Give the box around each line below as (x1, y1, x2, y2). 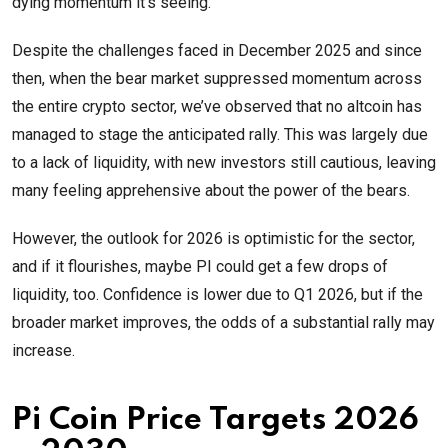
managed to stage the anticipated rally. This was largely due (12, 125, 428, 145)
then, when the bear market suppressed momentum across (12, 69, 422, 89)
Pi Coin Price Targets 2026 (12, 405, 419, 437)
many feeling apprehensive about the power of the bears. (12, 181, 410, 201)
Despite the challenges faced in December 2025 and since (12, 41, 422, 61)
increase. (12, 341, 75, 361)
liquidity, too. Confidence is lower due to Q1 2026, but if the (12, 285, 423, 305)
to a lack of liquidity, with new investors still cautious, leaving (12, 153, 436, 173)
